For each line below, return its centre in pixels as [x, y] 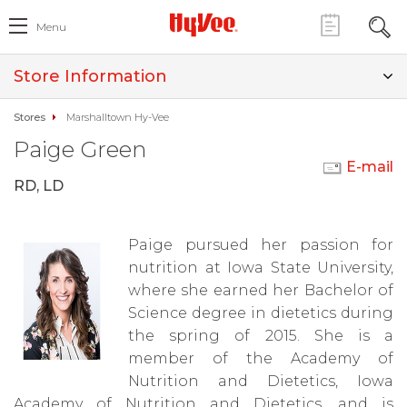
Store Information [90, 76]
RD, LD [39, 186]
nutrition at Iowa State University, [261, 268]
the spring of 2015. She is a [261, 336]
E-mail [370, 167]
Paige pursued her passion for [261, 245]
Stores [30, 117]
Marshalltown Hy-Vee [118, 117]
